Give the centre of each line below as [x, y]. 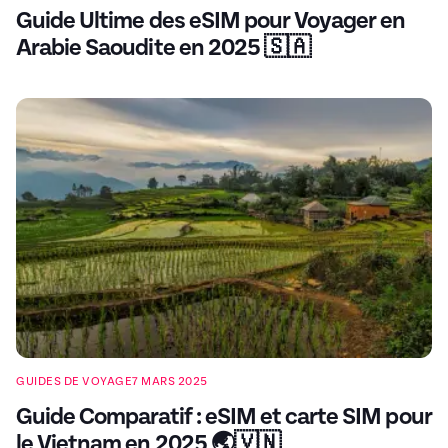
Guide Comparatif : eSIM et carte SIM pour [224, 417]
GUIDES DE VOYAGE [74, 381]
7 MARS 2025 [170, 381]
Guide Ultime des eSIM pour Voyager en [211, 21]
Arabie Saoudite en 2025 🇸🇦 [163, 48]
